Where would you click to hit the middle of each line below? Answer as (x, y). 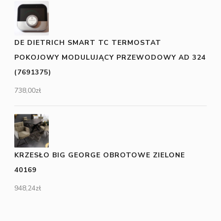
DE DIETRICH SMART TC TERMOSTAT (88, 43)
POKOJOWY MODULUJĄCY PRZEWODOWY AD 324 (110, 58)
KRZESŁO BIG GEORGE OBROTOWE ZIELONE (100, 155)
